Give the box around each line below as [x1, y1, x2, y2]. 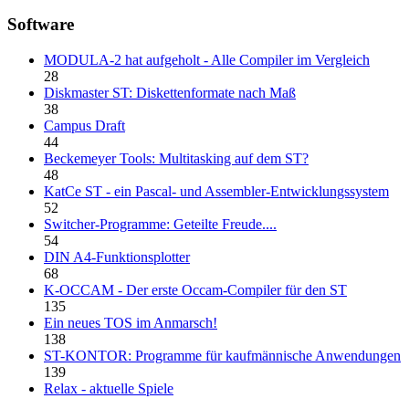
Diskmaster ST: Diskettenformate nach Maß [44, 85, 296, 101]
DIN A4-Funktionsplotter [44, 249, 190, 266]
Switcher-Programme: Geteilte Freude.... [44, 216, 277, 233]
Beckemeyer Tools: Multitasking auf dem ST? [44, 151, 309, 167]
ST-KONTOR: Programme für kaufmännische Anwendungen [44, 348, 401, 364]
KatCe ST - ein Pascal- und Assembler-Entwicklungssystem [44, 184, 389, 200]
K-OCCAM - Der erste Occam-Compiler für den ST [44, 282, 347, 299]
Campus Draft [44, 118, 125, 134]
